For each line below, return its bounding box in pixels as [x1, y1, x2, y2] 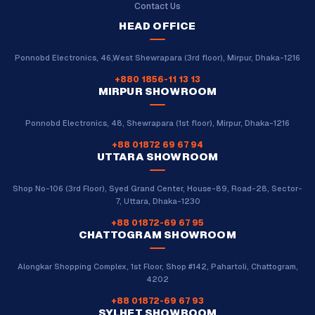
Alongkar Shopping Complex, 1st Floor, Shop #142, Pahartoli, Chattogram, [17, 261, 298, 271]
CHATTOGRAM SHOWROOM [79, 227, 236, 241]
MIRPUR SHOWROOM [98, 84, 217, 98]
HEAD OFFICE [119, 18, 196, 32]
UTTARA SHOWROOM [96, 149, 219, 163]
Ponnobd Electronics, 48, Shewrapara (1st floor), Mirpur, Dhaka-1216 [25, 117, 290, 128]
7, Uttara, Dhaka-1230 [115, 195, 200, 206]
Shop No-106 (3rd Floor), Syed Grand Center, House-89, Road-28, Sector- [13, 183, 302, 193]
